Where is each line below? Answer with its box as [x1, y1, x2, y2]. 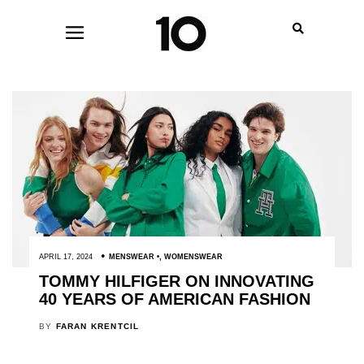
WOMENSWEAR [163, 253, 223, 261]
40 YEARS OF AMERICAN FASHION [38, 290, 310, 308]
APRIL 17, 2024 [38, 253, 93, 261]
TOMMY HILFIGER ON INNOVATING [38, 272, 314, 290]
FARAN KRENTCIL [55, 321, 140, 331]
